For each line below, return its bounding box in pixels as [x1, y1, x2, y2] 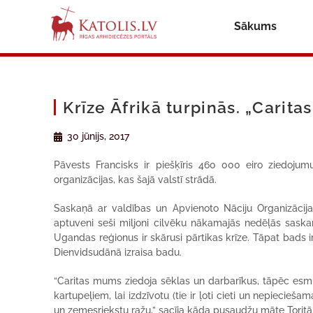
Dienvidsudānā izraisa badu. [54, 247, 182, 258]
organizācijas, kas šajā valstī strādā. [54, 174, 217, 185]
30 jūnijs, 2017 [67, 131, 130, 142]
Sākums [233, 20, 277, 33]
